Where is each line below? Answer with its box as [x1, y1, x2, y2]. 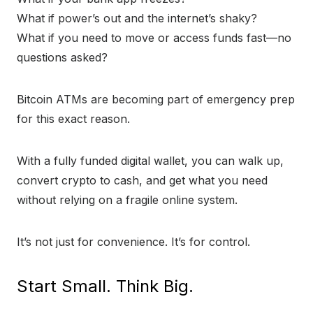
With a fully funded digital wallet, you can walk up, [17, 154, 284, 168]
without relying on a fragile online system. [17, 193, 238, 208]
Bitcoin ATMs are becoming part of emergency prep [17, 92, 295, 107]
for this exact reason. [17, 112, 130, 126]
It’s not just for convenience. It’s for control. [17, 235, 250, 249]
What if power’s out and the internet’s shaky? [17, 11, 257, 26]
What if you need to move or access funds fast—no [17, 31, 291, 45]
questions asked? [17, 50, 108, 65]
